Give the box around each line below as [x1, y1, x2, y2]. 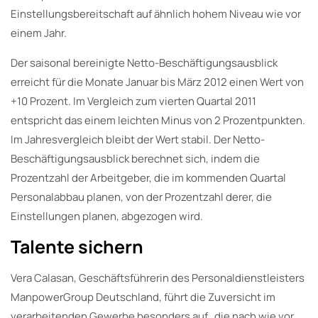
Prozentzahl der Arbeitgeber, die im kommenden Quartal [11, 170, 286, 185]
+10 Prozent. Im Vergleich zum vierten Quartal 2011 [11, 93, 256, 109]
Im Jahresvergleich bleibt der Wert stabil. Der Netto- [11, 131, 265, 147]
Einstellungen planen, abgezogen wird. [11, 208, 203, 224]
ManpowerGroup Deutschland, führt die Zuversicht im [11, 289, 275, 305]
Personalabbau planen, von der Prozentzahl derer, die [11, 189, 272, 204]
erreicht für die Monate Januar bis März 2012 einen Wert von [11, 74, 304, 89]
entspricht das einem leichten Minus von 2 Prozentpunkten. [11, 112, 305, 128]
